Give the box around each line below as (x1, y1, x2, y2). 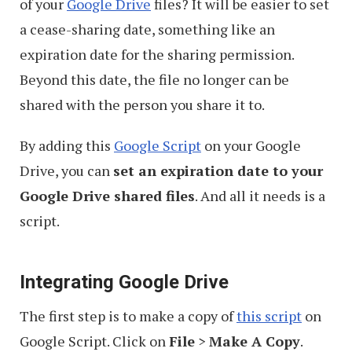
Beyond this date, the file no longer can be (20, 70, 289, 89)
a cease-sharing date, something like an (20, 20, 275, 38)
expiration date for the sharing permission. (20, 45, 294, 64)
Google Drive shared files (20, 186, 195, 205)
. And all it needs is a (195, 186, 325, 205)
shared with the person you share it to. (20, 95, 265, 114)
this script (236, 306, 302, 325)
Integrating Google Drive (20, 271, 229, 293)
